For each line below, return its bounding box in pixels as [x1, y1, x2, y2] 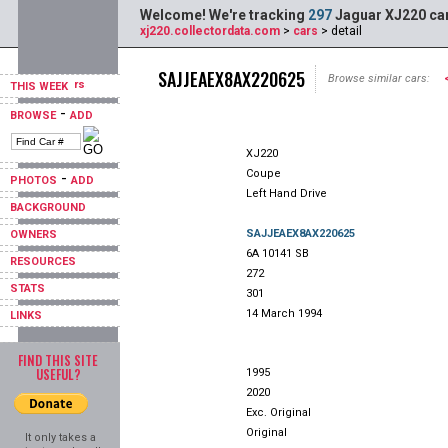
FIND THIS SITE [18, 350, 98, 370]
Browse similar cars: [328, 72, 430, 85]
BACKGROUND [10, 201, 86, 214]
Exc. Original [246, 406, 311, 419]
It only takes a [24, 431, 96, 444]
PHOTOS [10, 174, 57, 187]
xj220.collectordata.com [140, 24, 280, 38]
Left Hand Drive [246, 187, 327, 200]
